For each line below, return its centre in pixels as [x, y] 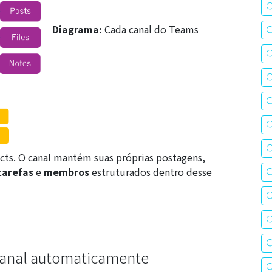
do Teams [175, 29]
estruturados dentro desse [151, 172]
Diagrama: [77, 29]
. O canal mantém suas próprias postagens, [109, 157]
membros [66, 172]
